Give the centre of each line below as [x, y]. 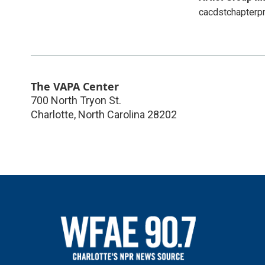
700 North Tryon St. [76, 100]
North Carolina [112, 114]
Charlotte [52, 114]
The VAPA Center [75, 86]
